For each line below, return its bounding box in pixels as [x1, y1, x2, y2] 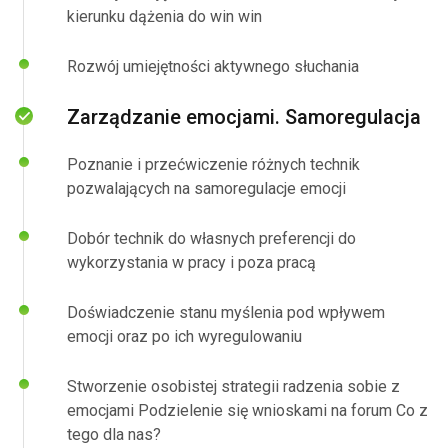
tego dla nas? [67, 425, 161, 444]
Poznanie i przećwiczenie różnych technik [67, 155, 360, 174]
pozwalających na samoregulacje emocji [67, 179, 346, 198]
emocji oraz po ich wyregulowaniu [67, 327, 302, 346]
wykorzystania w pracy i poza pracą [67, 253, 316, 272]
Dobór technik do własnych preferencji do [67, 229, 356, 248]
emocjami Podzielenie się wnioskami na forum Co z [67, 401, 428, 420]
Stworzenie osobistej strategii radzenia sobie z [67, 377, 400, 396]
